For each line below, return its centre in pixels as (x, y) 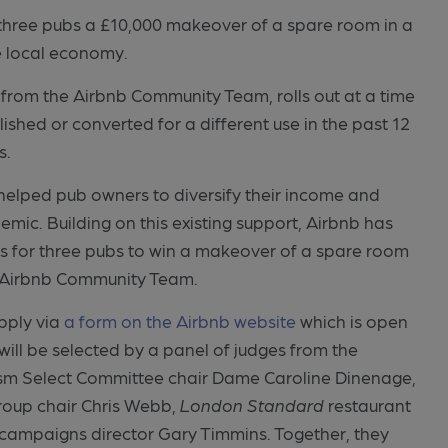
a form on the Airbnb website (180, 320)
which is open (352, 320)
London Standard (252, 404)
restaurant (368, 404)
